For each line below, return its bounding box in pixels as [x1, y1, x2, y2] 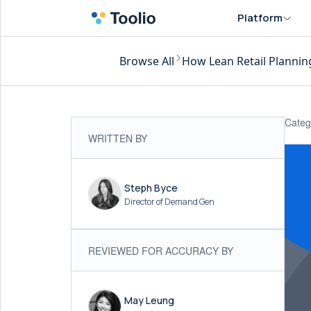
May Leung [124, 293, 174, 307]
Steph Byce [124, 180, 178, 194]
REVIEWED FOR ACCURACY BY [88, 243, 233, 258]
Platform [237, 10, 283, 25]
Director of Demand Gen [124, 195, 215, 208]
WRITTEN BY [88, 131, 147, 145]
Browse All [119, 53, 174, 69]
